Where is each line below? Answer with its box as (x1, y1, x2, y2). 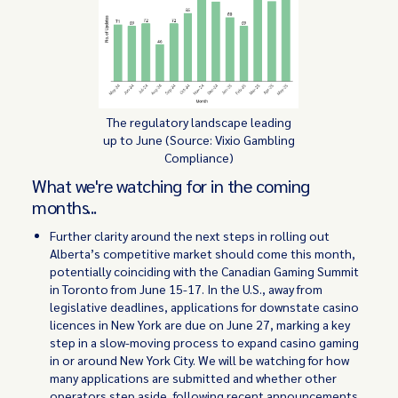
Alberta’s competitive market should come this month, (50, 245, 356, 261)
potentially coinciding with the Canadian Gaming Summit (50, 263, 360, 279)
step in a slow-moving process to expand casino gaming (50, 334, 360, 350)
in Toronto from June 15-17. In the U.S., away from (50, 281, 323, 297)
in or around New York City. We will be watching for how (50, 352, 350, 368)
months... (32, 195, 97, 219)
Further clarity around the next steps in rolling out (50, 227, 330, 243)
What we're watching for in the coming (32, 174, 310, 197)
